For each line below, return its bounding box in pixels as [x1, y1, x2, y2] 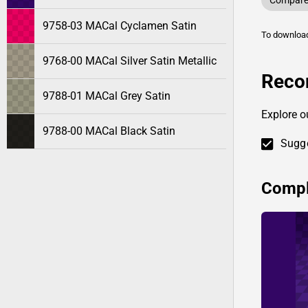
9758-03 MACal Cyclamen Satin [43, 19, 197, 32]
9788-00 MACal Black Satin [43, 124, 175, 137]
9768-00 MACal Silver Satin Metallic [43, 54, 217, 67]
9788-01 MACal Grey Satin [43, 89, 170, 102]
